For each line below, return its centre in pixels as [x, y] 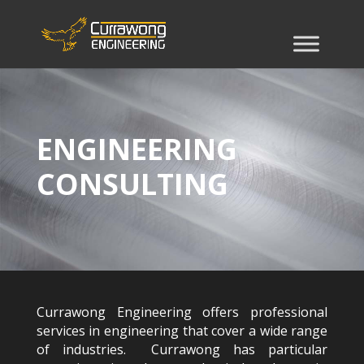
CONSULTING [132, 184]
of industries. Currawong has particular [182, 349]
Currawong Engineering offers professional [182, 312]
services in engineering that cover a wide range [182, 331]
